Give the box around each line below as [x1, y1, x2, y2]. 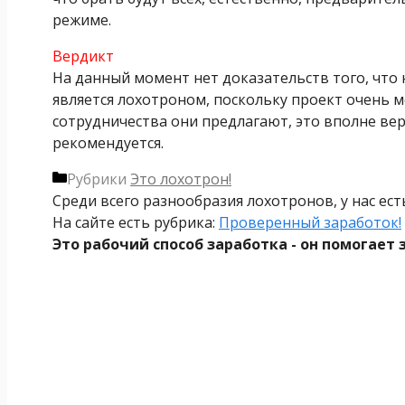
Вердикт [52, 45, 114, 66]
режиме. [52, 9, 111, 30]
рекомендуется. [52, 132, 164, 153]
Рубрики [67, 168, 130, 189]
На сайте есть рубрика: [52, 212, 219, 232]
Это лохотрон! [130, 168, 231, 189]
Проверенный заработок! [219, 212, 401, 232]
